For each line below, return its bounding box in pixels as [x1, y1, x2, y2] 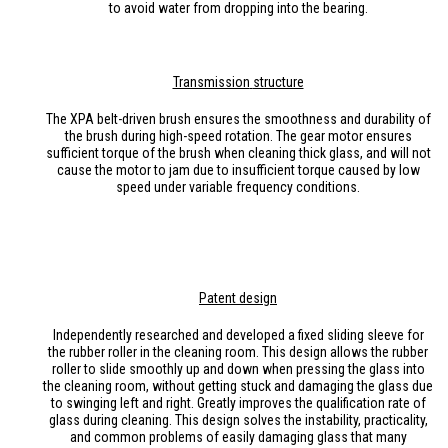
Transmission [172, 73, 250, 90]
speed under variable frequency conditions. [116, 178, 360, 195]
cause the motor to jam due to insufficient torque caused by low [56, 161, 420, 178]
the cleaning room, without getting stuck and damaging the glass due [43, 377, 433, 394]
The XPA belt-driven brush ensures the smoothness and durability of [45, 110, 431, 127]
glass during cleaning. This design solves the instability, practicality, [48, 411, 428, 428]
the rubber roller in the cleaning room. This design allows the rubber [48, 343, 428, 360]
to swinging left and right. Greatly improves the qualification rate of [50, 394, 426, 411]
